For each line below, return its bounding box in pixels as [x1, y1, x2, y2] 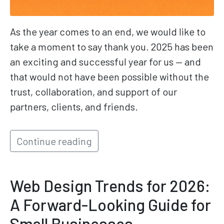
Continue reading [16, 135, 92, 147]
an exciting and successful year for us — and [10, 55, 201, 68]
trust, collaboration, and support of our [10, 85, 177, 98]
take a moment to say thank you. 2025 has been [10, 40, 213, 53]
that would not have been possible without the [10, 70, 209, 83]
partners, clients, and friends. [10, 100, 138, 113]
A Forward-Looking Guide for [10, 195, 211, 214]
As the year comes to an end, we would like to [10, 25, 205, 38]
